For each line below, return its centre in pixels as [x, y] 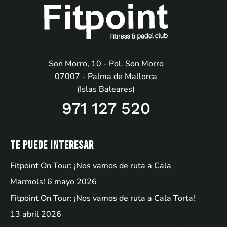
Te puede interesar [52, 145]
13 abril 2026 [36, 215]
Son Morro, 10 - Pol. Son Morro [106, 64]
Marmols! [28, 182]
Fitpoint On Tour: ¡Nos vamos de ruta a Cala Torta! [103, 198]
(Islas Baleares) [106, 89]
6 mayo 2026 [72, 182]
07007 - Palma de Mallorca [106, 77]
